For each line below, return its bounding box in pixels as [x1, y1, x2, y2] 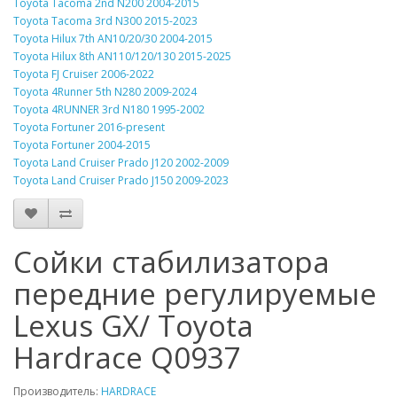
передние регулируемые [13, 274, 377, 314]
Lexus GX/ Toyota [13, 306, 253, 346]
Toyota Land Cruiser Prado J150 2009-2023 [13, 173, 229, 188]
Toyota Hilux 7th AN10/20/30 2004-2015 [13, 31, 213, 46]
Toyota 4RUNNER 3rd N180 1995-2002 [13, 102, 205, 117]
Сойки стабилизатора [13, 242, 330, 282]
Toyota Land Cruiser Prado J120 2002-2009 [13, 155, 229, 170]
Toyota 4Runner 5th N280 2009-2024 [13, 84, 197, 99]
